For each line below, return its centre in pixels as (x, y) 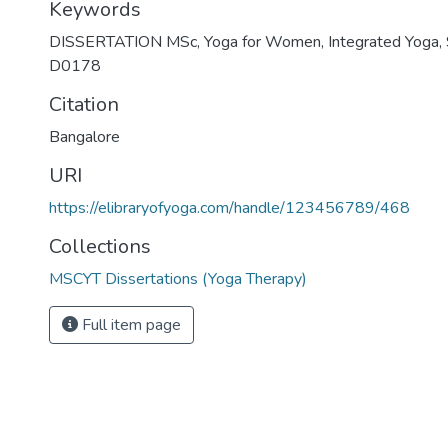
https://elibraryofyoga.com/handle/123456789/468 (229, 208)
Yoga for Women (262, 42)
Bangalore (84, 137)
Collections (100, 246)
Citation (84, 104)
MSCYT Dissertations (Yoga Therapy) (178, 279)
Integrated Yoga (383, 42)
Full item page (129, 325)
